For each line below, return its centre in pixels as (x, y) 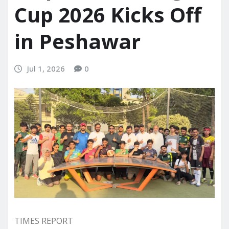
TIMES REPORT (44, 221)
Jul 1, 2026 (46, 69)
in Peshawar (77, 41)
